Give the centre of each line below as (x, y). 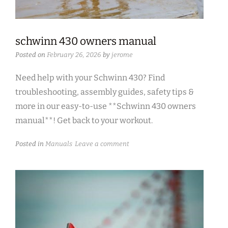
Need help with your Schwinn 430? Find (90, 77)
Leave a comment (102, 144)
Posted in (30, 144)
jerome (122, 54)
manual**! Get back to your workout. (84, 120)
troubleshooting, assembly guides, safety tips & (105, 92)
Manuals (59, 144)
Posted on (31, 54)
